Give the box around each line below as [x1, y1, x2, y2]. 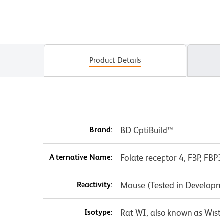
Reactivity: [76, 180, 112, 190]
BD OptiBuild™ [120, 125, 173, 136]
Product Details [89, 55, 141, 65]
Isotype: [84, 207, 112, 217]
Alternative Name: [49, 152, 112, 162]
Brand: [89, 125, 112, 135]
